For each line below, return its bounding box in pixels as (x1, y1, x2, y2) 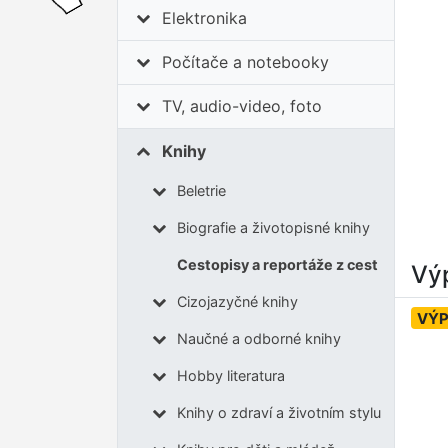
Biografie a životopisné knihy (176, 219, 370, 237)
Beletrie (176, 182, 226, 200)
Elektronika (162, 8, 248, 29)
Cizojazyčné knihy (176, 293, 298, 311)
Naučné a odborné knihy (176, 330, 341, 348)
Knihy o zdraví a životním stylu (176, 404, 381, 422)
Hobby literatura (176, 367, 285, 385)
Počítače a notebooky (162, 52, 330, 73)
